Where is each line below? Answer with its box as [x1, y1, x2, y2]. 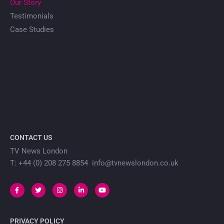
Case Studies [10, 25, 54, 34]
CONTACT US [10, 133, 52, 142]
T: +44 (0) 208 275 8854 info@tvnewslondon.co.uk [10, 158, 178, 168]
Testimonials [10, 11, 53, 21]
